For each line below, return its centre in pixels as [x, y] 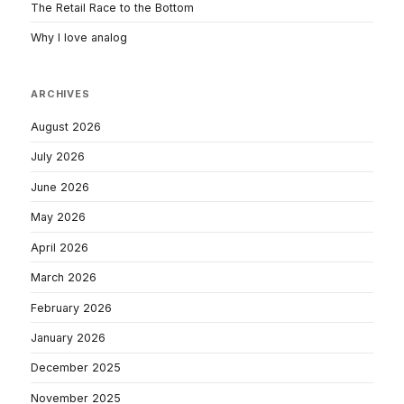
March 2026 [64, 278]
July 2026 [58, 157]
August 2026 [66, 126]
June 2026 [60, 187]
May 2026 [58, 217]
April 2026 [60, 247]
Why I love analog [79, 38]
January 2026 [68, 337]
